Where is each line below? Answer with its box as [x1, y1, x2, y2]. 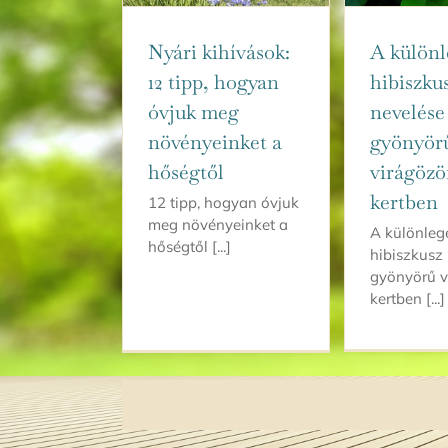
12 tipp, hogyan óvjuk [148, 192, 299, 212]
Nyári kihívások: [148, 38, 290, 65]
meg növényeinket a [148, 214, 288, 234]
